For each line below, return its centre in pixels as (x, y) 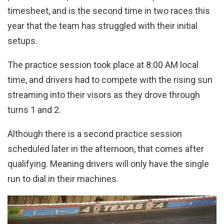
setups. (22, 41)
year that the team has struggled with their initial (102, 26)
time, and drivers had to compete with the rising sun (110, 80)
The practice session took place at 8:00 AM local (103, 65)
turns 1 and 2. (34, 110)
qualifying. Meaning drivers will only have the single (108, 164)
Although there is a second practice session (95, 134)
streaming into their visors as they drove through (104, 95)
